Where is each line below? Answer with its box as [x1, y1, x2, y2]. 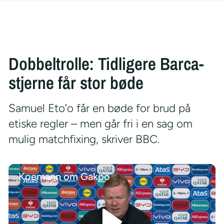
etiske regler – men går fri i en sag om [8, 117, 192, 130]
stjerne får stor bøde [8, 71, 143, 94]
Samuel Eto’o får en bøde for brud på [8, 101, 190, 115]
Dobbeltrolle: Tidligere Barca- [8, 52, 204, 75]
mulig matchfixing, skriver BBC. [8, 132, 159, 146]
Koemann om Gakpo [18, 170, 110, 182]
